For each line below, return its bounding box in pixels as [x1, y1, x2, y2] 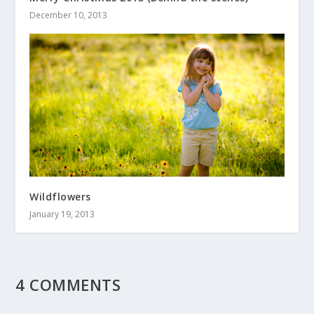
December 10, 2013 [29, 8, 108, 21]
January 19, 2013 [29, 208, 95, 220]
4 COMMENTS [15, 274, 121, 295]
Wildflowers [29, 190, 91, 203]
